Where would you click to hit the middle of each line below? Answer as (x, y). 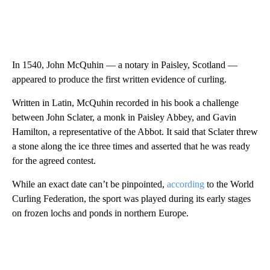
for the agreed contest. (54, 161)
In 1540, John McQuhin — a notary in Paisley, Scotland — (125, 65)
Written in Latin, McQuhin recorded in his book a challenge (125, 103)
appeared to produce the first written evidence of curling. (119, 80)
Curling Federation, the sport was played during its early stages (131, 199)
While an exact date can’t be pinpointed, (89, 184)
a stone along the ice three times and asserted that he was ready (131, 146)
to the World (229, 184)
